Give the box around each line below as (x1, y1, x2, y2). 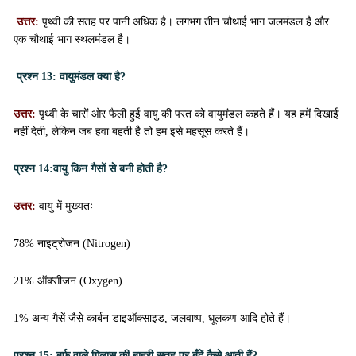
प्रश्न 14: (14, 163, 53, 175)
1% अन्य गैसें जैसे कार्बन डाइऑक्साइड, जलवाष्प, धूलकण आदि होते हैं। (14, 312, 291, 324)
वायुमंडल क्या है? (56, 71, 126, 83)
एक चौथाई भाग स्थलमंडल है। (14, 33, 130, 45)
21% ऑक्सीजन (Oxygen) (14, 275, 122, 287)
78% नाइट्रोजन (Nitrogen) (14, 238, 130, 250)
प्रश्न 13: (17, 71, 56, 83)
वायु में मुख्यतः (39, 200, 93, 212)
